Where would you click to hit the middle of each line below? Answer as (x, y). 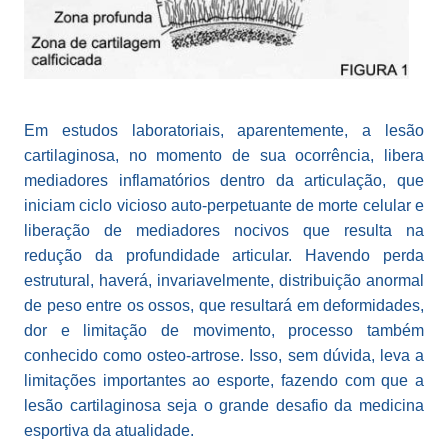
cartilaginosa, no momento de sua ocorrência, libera (224, 156)
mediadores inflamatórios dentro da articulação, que (224, 181)
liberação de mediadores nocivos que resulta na (224, 231)
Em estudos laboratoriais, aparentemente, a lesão (224, 131)
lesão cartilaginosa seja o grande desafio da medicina (224, 406)
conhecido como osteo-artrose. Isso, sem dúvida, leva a (224, 356)
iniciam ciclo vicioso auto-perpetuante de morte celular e (224, 206)
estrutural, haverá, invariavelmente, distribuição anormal (224, 281)
